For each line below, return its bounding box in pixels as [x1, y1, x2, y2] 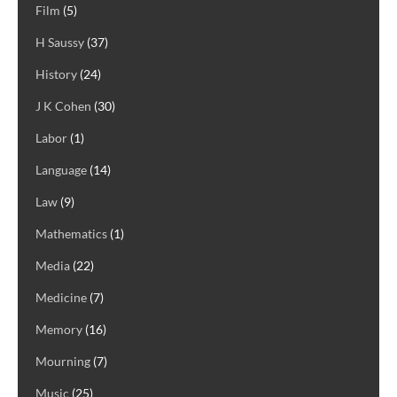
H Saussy [35, 34, 84, 50]
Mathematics [35, 225, 107, 241]
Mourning [35, 353, 90, 369]
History [35, 66, 77, 82]
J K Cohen [35, 97, 91, 113]
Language [35, 161, 87, 177]
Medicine [35, 289, 87, 305]
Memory [35, 321, 82, 337]
